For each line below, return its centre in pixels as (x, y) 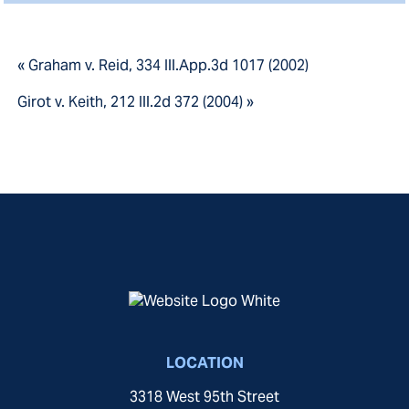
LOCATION (204, 363)
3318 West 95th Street (204, 397)
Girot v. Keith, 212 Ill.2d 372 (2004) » (136, 102)
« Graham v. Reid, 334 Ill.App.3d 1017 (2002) (163, 66)
